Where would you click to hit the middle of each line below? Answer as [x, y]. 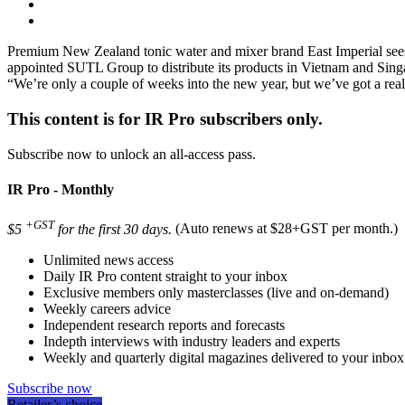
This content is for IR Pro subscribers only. [165, 119]
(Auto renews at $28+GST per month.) [287, 229]
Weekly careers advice [107, 308]
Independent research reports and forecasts [164, 325]
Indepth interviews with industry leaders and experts [192, 341]
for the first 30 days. [113, 229]
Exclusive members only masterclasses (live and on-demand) [216, 292]
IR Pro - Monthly [61, 190]
